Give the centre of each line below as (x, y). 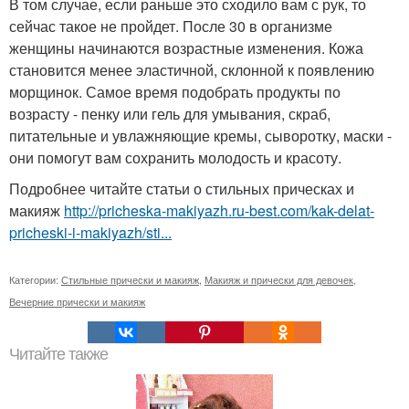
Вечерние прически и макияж (77, 301)
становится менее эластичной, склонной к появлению (192, 70)
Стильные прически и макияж (130, 279)
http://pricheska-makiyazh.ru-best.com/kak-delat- (219, 210)
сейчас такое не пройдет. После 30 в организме (171, 26)
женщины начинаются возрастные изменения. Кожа (186, 48)
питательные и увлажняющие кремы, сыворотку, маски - (200, 136)
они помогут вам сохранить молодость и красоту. (175, 157)
